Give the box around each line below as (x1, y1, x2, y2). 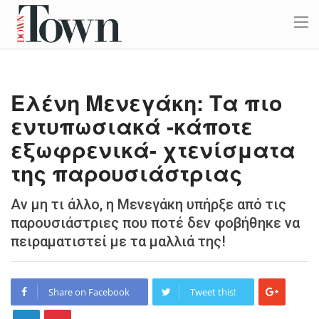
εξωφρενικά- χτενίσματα (11, 134, 296, 164)
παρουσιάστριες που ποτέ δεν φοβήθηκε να (11, 214, 300, 231)
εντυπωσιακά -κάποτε (11, 110, 253, 141)
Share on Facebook (48, 286, 130, 298)
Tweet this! (190, 286, 236, 298)
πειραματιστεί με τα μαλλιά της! (11, 233, 226, 250)
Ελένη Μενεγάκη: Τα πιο (11, 87, 282, 117)
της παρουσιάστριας (11, 157, 242, 188)
